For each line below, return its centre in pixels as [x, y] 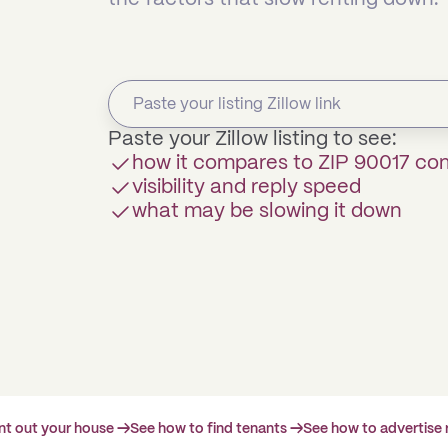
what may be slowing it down [267, 211]
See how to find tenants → [216, 429]
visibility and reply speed [246, 187]
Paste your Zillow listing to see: [252, 139]
